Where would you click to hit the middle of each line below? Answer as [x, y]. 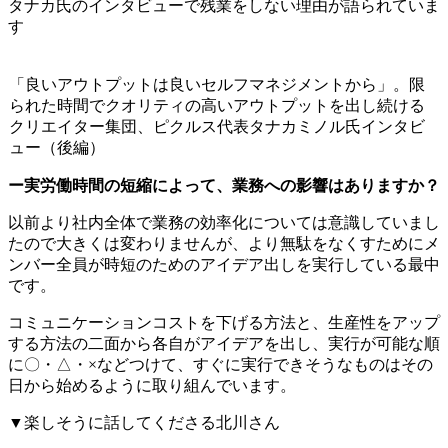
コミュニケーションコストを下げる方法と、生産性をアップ [224, 322]
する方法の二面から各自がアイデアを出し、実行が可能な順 [224, 343]
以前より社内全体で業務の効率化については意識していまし [224, 222]
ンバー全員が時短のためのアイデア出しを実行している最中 [224, 264]
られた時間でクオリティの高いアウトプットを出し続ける [217, 105]
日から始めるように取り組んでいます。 [152, 385]
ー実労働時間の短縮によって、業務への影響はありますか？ [224, 185]
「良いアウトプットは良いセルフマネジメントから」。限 [217, 84]
